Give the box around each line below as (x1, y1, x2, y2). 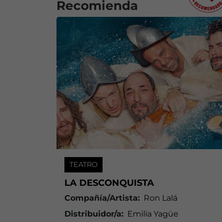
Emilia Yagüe (127, 209, 178, 219)
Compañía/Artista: (64, 193, 140, 203)
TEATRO (69, 160, 98, 169)
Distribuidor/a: (64, 209, 123, 219)
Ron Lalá (144, 193, 177, 203)
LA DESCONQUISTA (64, 177, 154, 188)
